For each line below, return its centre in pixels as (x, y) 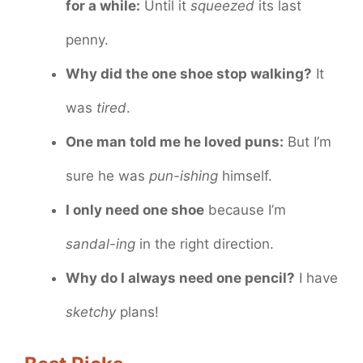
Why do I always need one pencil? (180, 278)
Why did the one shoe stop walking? (189, 74)
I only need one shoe (135, 210)
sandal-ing (100, 244)
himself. (245, 176)
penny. (87, 40)
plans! (137, 312)
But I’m (307, 142)
